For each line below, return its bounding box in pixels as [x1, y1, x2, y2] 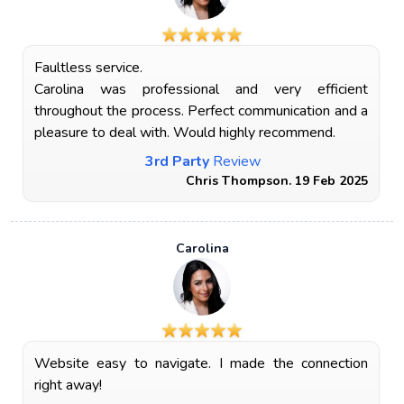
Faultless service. [34, 58, 142, 78]
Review [213, 151, 261, 171]
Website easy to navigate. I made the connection [34, 353, 368, 373]
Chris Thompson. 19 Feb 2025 [186, 172, 368, 189]
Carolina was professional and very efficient [34, 79, 368, 99]
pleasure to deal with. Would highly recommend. [34, 123, 335, 142]
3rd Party [145, 151, 209, 171]
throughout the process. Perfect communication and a [34, 101, 368, 121]
